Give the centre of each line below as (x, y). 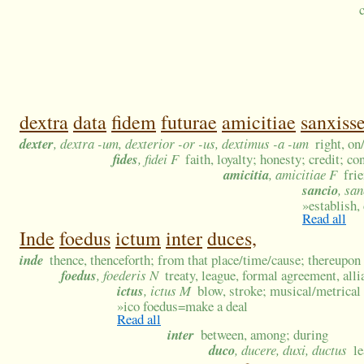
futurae (189, 122)
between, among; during (265, 335)
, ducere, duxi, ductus (291, 350)
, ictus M (167, 291)
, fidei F (158, 159)
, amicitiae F (303, 175)
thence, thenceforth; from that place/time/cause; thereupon (206, 260)
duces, (232, 238)
